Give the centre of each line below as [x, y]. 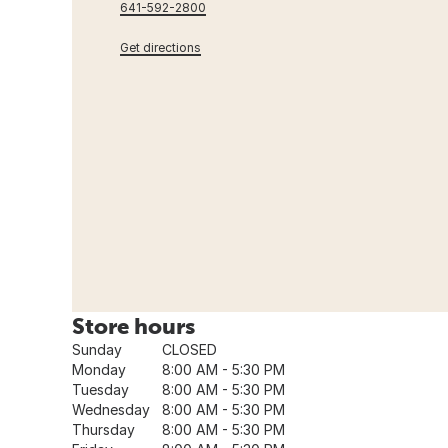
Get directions [160, 47]
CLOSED [189, 349]
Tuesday [100, 389]
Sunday [97, 349]
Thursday [103, 429]
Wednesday [111, 409]
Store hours [133, 325]
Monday [99, 369]
